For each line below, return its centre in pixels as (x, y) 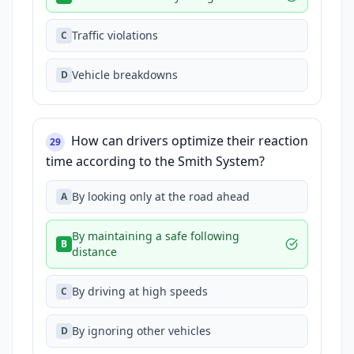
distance (94, 252)
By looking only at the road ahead (161, 196)
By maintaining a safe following (156, 236)
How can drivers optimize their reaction (190, 141)
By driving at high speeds (140, 291)
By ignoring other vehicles (141, 331)
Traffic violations (115, 35)
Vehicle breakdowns (125, 75)
